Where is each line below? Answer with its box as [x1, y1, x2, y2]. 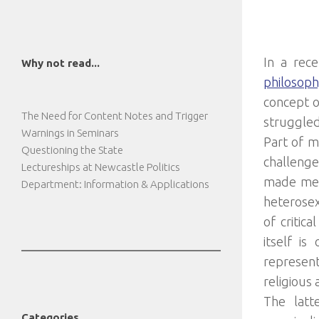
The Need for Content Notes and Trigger [21, 110, 208, 122]
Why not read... [21, 57, 100, 69]
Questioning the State [21, 144, 123, 156]
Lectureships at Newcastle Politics [21, 161, 180, 173]
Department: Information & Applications [21, 178, 209, 190]
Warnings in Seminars [21, 127, 119, 139]
